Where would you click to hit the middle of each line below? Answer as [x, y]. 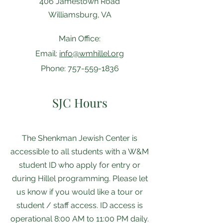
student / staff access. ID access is [80, 205]
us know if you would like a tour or [80, 192]
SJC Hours [80, 103]
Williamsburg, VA [80, 15]
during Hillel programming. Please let [80, 178]
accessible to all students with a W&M [80, 152]
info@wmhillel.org [92, 54]
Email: [47, 54]
